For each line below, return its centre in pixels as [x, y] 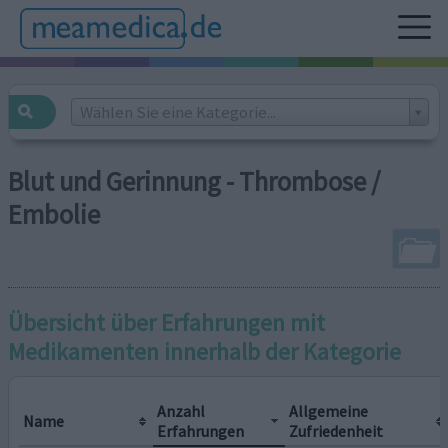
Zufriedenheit [336, 430]
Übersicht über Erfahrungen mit [167, 322]
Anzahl [181, 410]
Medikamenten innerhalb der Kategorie [205, 351]
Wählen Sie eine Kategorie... [177, 111]
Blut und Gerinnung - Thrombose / [194, 182]
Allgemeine [329, 410]
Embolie [54, 215]
